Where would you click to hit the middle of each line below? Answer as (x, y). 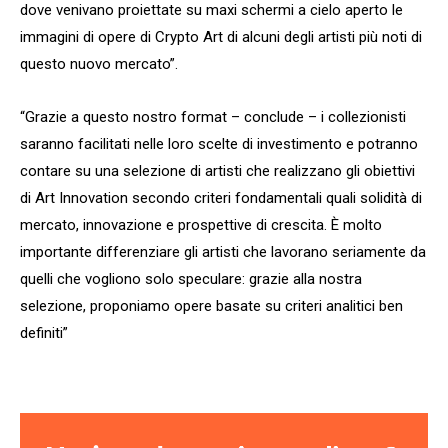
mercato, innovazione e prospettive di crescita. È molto (201, 225)
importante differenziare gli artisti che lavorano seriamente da (223, 252)
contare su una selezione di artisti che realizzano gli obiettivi (217, 171)
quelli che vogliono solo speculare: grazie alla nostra (191, 279)
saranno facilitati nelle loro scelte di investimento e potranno (219, 144)
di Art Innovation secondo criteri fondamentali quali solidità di (221, 198)
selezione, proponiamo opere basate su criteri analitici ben (211, 306)
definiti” (44, 333)
